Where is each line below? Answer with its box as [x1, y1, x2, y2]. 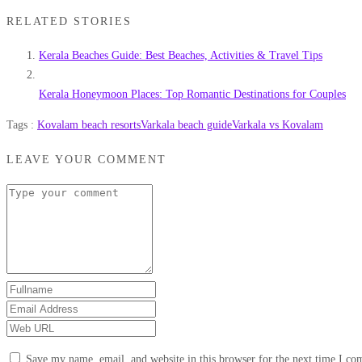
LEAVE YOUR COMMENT [6, 153, 166, 166]
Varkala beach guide [141, 119, 232, 132]
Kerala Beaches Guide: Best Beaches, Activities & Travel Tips [39, 49, 322, 62]
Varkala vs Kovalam [232, 119, 323, 132]
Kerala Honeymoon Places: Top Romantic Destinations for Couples [39, 88, 346, 101]
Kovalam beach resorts [37, 119, 141, 132]
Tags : [6, 119, 37, 132]
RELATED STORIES [6, 15, 132, 27]
